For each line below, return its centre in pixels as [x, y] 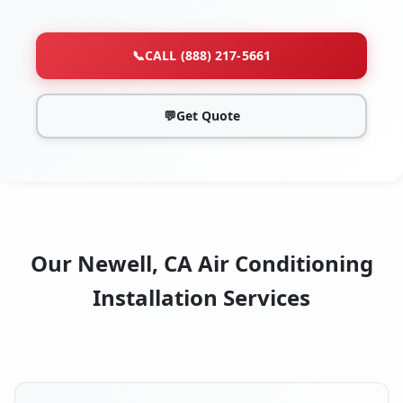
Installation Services [201, 298]
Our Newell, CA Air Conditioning [201, 264]
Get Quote [208, 116]
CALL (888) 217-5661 [208, 56]
